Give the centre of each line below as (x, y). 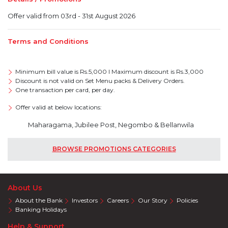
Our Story (153, 200)
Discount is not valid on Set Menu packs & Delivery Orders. (100, 80)
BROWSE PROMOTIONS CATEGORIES (114, 149)
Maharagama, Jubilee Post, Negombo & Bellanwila (112, 124)
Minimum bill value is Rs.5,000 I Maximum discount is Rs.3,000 (109, 71)
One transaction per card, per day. (65, 90)
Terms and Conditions (48, 41)
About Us (25, 188)
